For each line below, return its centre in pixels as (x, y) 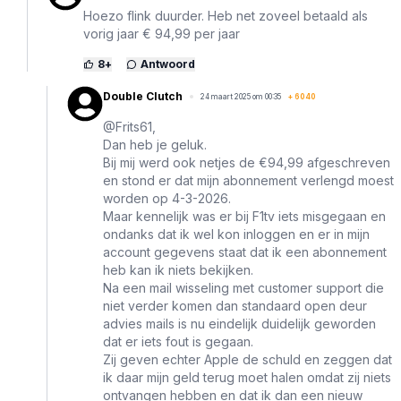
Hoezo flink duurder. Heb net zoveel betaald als (226, 16)
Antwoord (168, 64)
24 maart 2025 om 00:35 (241, 97)
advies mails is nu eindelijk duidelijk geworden (239, 324)
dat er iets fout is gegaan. (178, 342)
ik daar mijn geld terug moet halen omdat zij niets (247, 378)
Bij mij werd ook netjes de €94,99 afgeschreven (247, 163)
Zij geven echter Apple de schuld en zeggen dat (247, 360)
